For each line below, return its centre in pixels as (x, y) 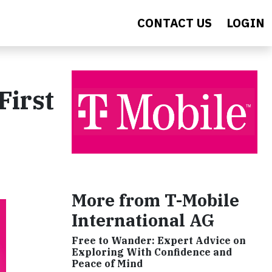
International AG (143, 220)
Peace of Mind (107, 263)
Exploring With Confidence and (152, 252)
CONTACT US (175, 23)
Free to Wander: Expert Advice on (159, 240)
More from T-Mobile (155, 200)
